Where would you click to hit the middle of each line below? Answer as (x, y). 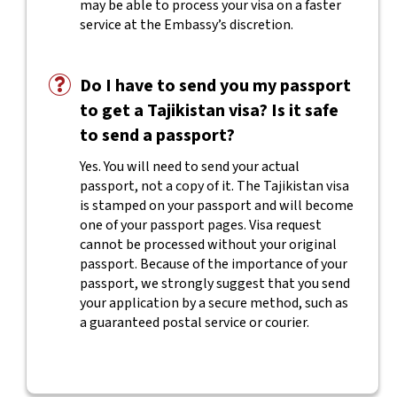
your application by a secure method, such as (214, 303)
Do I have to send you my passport (215, 86)
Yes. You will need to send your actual (189, 167)
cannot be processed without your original (208, 245)
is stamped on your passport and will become (216, 206)
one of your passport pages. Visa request (200, 225)
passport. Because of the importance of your (213, 264)
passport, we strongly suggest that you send (214, 284)
